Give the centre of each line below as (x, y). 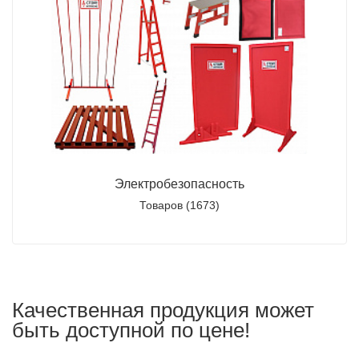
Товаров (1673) (179, 205)
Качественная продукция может (163, 310)
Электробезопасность (179, 184)
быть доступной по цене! (131, 330)
